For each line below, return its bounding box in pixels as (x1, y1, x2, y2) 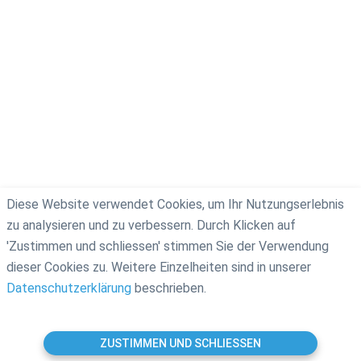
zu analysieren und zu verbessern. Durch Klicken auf (6, 218, 296, 233)
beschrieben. (131, 280, 206, 296)
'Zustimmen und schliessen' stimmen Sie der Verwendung (6, 239, 329, 254)
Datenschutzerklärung (6, 280, 131, 296)
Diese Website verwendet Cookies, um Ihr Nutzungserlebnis (6, 197, 344, 212)
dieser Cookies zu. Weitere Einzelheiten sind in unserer (6, 259, 311, 275)
